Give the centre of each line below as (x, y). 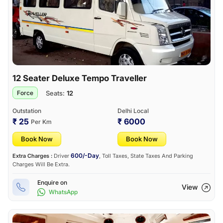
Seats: (55, 93)
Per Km (41, 121)
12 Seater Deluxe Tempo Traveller (80, 78)
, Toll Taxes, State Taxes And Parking (146, 156)
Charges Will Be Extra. (41, 164)
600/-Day (85, 155)
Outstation (27, 111)
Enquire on (52, 182)
